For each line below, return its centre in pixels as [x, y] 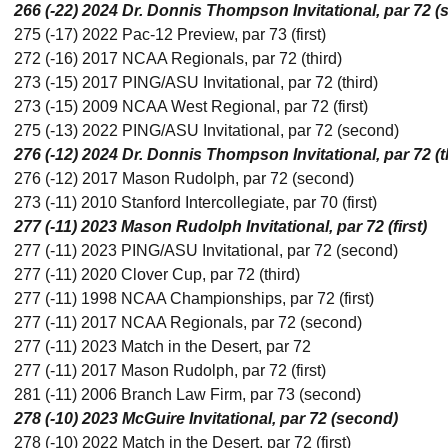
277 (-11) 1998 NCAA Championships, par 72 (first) [194, 298]
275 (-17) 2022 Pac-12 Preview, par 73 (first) [170, 34]
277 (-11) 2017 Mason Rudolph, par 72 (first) [170, 370]
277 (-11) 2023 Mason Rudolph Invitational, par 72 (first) [220, 226]
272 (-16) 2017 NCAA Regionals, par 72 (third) [178, 58]
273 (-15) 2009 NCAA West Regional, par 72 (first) [191, 106]
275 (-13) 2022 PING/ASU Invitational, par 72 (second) [206, 130]
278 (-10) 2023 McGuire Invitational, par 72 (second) [206, 418]
